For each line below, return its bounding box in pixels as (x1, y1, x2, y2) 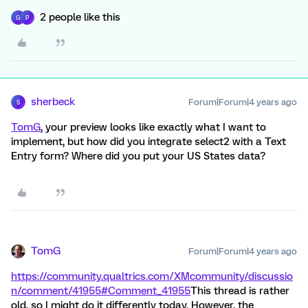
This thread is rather (190, 285, 289, 297)
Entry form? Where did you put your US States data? (11, 150, 265, 162)
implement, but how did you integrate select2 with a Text (11, 135, 286, 148)
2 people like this (40, 11, 120, 23)
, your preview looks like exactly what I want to (41, 121, 266, 133)
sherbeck (31, 96, 75, 108)
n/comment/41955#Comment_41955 (11, 285, 190, 297)
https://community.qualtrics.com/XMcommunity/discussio (11, 270, 293, 283)
